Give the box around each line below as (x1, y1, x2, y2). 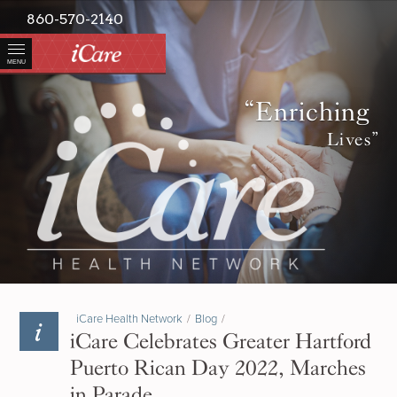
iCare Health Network (76, 312, 183, 326)
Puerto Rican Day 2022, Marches (70, 355, 367, 380)
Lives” (326, 129, 378, 150)
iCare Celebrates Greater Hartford (70, 329, 372, 354)
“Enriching (243, 97, 370, 128)
